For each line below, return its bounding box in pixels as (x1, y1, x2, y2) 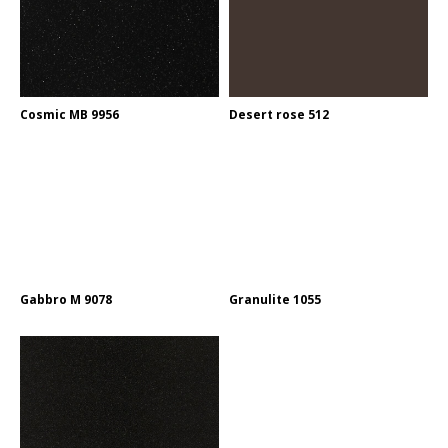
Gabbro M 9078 (20, 290, 112, 308)
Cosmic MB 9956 (20, 105, 119, 123)
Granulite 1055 (229, 290, 321, 308)
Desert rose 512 (229, 105, 329, 123)
